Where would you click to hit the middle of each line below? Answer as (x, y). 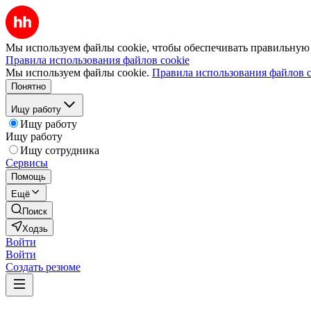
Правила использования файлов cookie (98, 60)
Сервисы (27, 163)
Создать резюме (43, 267)
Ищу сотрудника (60, 150)
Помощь (28, 177)
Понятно (28, 86)
